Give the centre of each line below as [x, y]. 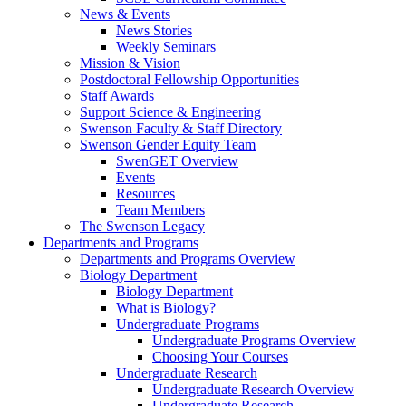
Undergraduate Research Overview [253, 390]
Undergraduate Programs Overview [254, 341]
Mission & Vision [130, 63]
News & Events [125, 14]
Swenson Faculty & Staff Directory [181, 129]
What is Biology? [166, 308]
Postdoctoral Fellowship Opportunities [189, 80]
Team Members [160, 210]
